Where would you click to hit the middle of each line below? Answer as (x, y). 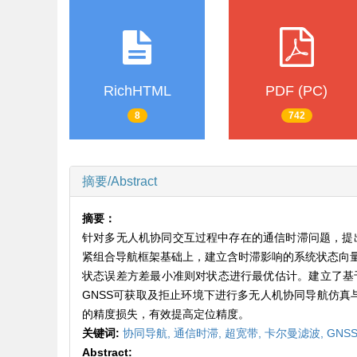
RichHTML (137, 90)
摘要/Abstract (120, 182)
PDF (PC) (296, 90)
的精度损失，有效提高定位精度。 (166, 314)
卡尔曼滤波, (296, 333)
